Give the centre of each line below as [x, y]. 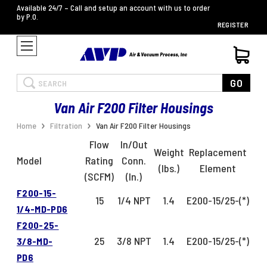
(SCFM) [99, 177]
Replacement [218, 152]
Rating [99, 161]
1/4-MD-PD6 [42, 209]
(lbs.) [169, 168]
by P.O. [27, 17]
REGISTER [233, 24]
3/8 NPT [134, 241]
